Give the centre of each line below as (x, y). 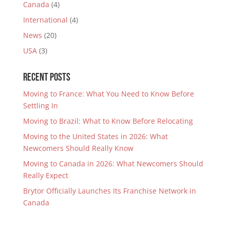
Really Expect (45, 176)
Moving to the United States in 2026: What (95, 137)
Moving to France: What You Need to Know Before (108, 94)
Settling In (40, 106)
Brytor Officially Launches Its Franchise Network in (109, 191)
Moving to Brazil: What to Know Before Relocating (108, 121)
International (45, 20)
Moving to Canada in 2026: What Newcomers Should (113, 164)
